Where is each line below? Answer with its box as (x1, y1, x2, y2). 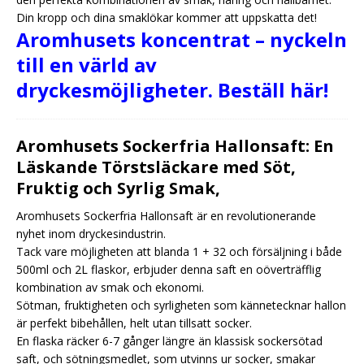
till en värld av (16, 51, 157, 79)
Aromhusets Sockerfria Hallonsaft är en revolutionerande (16, 208, 316, 224)
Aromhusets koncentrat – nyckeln (16, 26, 347, 54)
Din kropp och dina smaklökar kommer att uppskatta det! (16, 10, 317, 26)
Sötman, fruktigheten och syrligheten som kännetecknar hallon (16, 297, 346, 314)
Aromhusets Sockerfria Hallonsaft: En (16, 135, 334, 158)
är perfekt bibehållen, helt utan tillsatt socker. (16, 315, 252, 331)
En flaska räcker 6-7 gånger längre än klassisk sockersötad (16, 333, 323, 349)
